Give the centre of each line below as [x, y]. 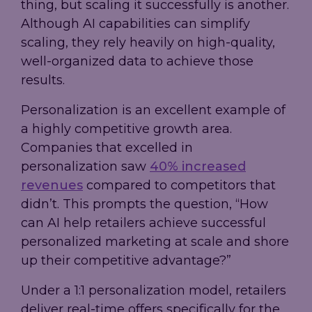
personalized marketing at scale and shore [155, 242]
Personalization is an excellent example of [153, 110]
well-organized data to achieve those [137, 62]
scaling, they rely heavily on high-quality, [148, 43]
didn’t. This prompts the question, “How [145, 204]
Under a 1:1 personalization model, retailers [154, 291]
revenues [52, 186]
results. [43, 80]
